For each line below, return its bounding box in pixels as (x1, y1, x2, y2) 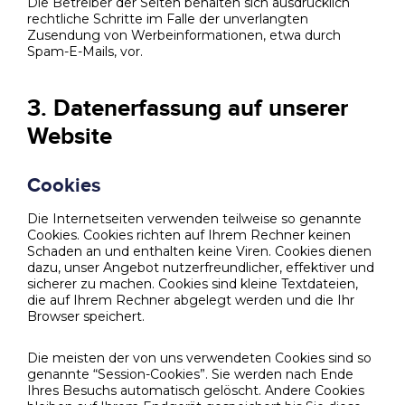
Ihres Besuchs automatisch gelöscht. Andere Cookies (27, 382, 364, 400)
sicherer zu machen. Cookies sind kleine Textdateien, (27, 276, 358, 293)
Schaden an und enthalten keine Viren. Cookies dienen (27, 243, 372, 260)
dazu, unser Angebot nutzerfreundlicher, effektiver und (27, 259, 374, 277)
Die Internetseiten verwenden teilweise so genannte (27, 211, 362, 228)
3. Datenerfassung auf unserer (27, 93, 348, 123)
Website (27, 121, 112, 151)
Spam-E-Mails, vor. (27, 42, 143, 60)
